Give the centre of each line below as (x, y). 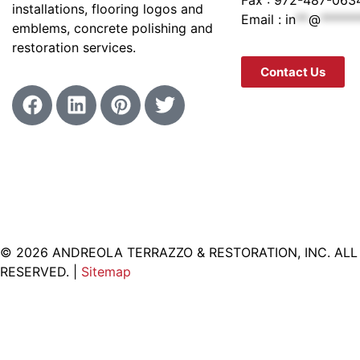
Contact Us (293, 72)
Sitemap (106, 272)
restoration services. (74, 48)
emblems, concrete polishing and (112, 29)
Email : (263, 19)
